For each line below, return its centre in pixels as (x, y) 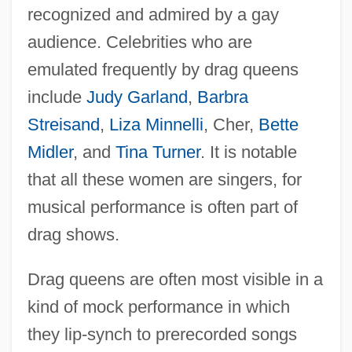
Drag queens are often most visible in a (175, 279)
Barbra (222, 97)
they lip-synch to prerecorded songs (162, 334)
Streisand (63, 124)
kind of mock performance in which (158, 306)
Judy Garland (137, 97)
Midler (50, 152)
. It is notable (248, 152)
